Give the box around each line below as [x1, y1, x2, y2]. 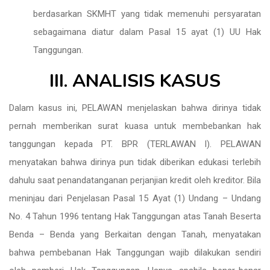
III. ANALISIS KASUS [49, 69, 221, 93]
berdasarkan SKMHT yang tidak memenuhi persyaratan [33, 8, 261, 19]
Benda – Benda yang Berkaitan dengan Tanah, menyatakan [9, 229, 261, 240]
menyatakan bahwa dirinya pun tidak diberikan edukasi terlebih [9, 157, 261, 168]
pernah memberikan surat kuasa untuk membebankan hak [9, 121, 261, 131]
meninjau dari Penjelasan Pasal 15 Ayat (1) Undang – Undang [9, 193, 261, 204]
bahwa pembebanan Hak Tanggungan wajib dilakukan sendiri [9, 247, 261, 258]
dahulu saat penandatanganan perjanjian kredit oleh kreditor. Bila [9, 175, 261, 186]
